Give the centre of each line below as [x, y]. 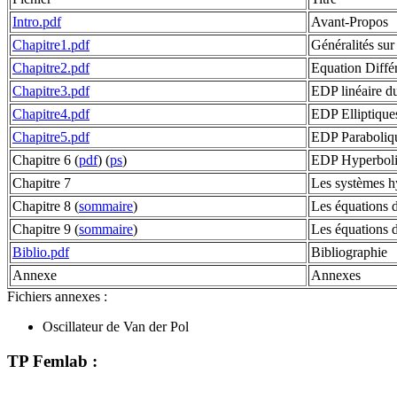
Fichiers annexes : [57, 297]
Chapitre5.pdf [51, 137]
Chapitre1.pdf [51, 45]
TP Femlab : [52, 361]
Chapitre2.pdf [51, 68]
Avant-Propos [350, 22]
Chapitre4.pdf [51, 114]
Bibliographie [349, 253]
